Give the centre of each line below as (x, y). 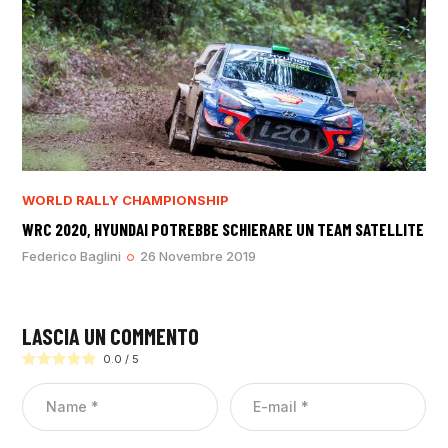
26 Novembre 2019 (198, 256)
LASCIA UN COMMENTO (111, 335)
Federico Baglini (72, 256)
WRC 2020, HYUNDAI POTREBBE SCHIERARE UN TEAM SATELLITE (223, 228)
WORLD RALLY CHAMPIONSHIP (126, 199)
